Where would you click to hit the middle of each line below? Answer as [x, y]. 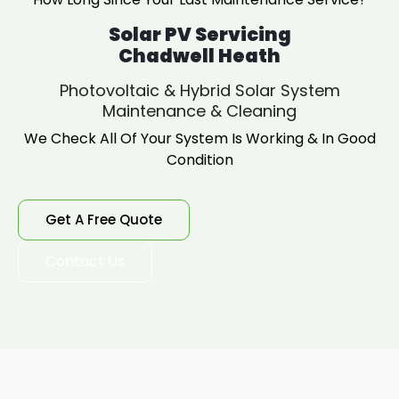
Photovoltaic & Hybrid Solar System [199, 90]
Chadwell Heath [199, 56]
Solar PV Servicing [199, 34]
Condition [199, 160]
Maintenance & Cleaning [199, 111]
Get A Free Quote [104, 220]
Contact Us [85, 261]
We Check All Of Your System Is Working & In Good [199, 138]
